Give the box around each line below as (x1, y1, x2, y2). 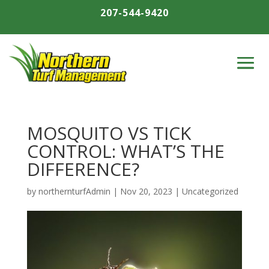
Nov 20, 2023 (119, 186, 172, 198)
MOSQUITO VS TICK (26, 121, 191, 146)
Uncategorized (181, 186, 238, 198)
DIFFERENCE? (26, 157, 139, 182)
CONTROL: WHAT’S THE (26, 139, 225, 164)
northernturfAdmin (38, 186, 110, 198)
